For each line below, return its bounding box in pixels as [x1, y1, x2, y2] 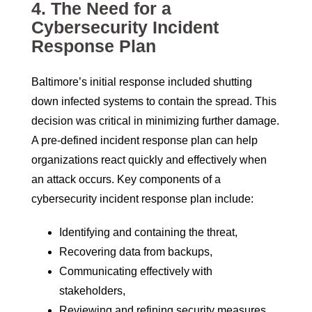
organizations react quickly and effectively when [31, 154, 267, 166]
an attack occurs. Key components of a [31, 173, 221, 186]
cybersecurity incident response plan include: [31, 193, 253, 205]
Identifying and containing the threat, [59, 226, 237, 239]
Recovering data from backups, [59, 246, 212, 258]
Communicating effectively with [59, 265, 212, 278]
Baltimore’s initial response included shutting [31, 76, 252, 88]
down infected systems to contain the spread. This [31, 95, 276, 108]
